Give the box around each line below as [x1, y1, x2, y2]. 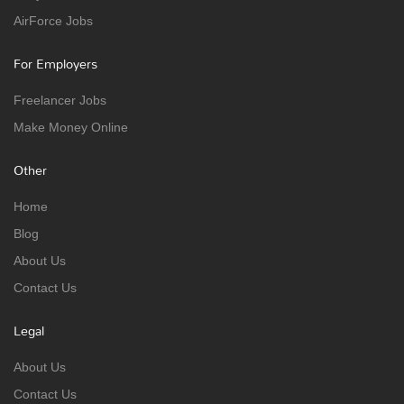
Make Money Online [14, 120, 128, 134]
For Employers [14, 50, 97, 77]
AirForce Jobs [14, 14, 93, 28]
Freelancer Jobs [14, 93, 106, 107]
